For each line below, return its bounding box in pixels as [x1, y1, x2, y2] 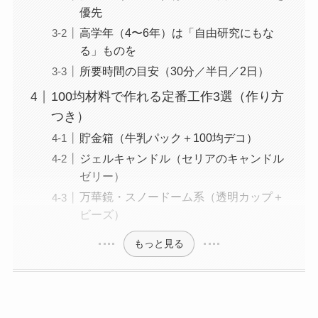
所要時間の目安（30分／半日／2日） [79, 65, 269, 78]
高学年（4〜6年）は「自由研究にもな [79, 26, 274, 40]
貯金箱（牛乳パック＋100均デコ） [79, 131, 258, 145]
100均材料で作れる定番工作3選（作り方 [50, 89, 284, 104]
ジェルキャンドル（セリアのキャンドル [79, 152, 284, 165]
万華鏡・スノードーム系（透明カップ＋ [79, 190, 284, 204]
